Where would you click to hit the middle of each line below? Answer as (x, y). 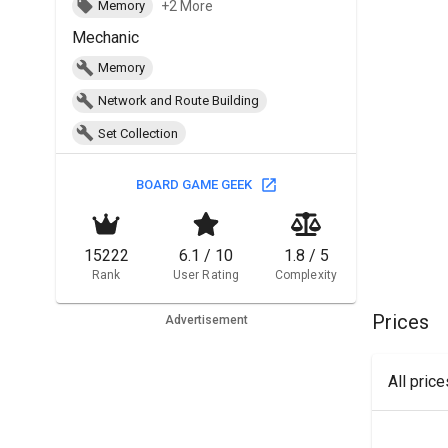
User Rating (206, 275)
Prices (400, 322)
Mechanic (105, 37)
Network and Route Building (178, 101)
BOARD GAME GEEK (194, 185)
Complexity (306, 275)
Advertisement (206, 320)
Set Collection (138, 133)
